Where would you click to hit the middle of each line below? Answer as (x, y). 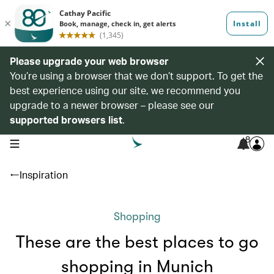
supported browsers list (66, 120)
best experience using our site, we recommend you (125, 90)
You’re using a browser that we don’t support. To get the (136, 76)
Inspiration (44, 175)
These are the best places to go (137, 242)
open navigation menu (48, 143)
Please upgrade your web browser (89, 61)
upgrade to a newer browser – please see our (112, 105)
